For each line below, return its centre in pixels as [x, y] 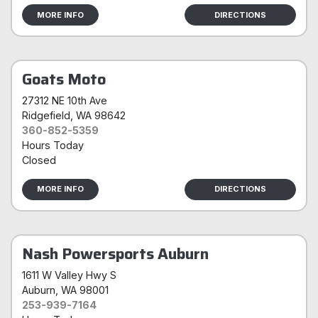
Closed [39, 160]
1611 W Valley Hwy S [69, 275]
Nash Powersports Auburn [115, 253]
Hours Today [53, 145]
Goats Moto [64, 78]
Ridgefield [46, 115]
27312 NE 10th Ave [65, 100]
